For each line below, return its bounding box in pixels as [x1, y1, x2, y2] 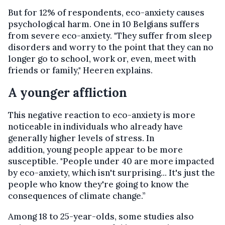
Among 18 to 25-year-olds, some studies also [8, 211, 194, 222]
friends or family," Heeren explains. [8, 65, 153, 76]
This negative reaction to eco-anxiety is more [8, 109, 195, 121]
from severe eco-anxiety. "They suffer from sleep [8, 30, 212, 41]
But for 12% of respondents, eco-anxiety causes [8, 7, 204, 18]
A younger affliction [8, 85, 127, 100]
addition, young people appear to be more [8, 144, 183, 155]
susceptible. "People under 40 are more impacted [8, 156, 214, 167]
